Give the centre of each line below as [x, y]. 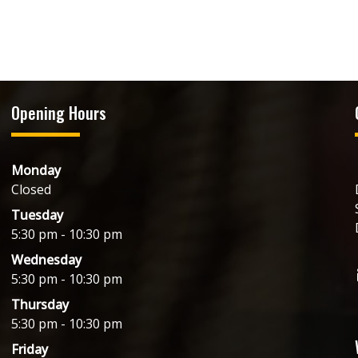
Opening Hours [58, 113]
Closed [31, 189]
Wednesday [46, 260]
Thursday [40, 304]
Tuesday [37, 215]
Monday [36, 170]
